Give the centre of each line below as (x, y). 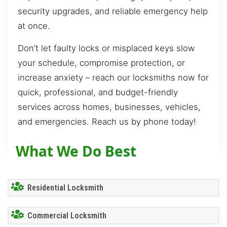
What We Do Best (76, 151)
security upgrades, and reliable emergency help (113, 11)
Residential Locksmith (65, 187)
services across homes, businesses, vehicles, (109, 107)
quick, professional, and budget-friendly (98, 92)
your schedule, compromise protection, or (101, 63)
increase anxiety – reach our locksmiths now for (113, 77)
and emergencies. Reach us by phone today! (107, 121)
